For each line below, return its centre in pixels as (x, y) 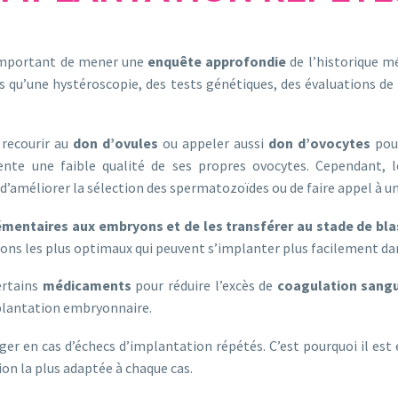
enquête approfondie (219, 61)
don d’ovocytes (319, 143)
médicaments (87, 286)
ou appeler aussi (213, 143)
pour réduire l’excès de (204, 286)
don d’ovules (115, 143)
